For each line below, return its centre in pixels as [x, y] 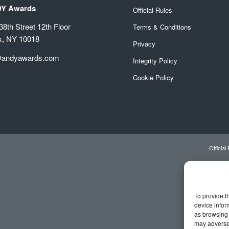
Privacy [144, 43]
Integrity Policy [156, 60]
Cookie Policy [154, 77]
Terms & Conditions [162, 27]
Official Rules [153, 10]
